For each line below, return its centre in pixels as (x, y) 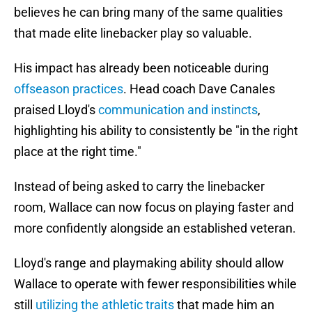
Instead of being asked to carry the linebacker (139, 187)
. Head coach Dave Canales (199, 89)
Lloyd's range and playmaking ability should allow (149, 263)
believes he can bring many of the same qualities (148, 13)
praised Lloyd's (56, 110)
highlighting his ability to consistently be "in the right (156, 131)
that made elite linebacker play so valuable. (133, 33)
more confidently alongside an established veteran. (155, 228)
